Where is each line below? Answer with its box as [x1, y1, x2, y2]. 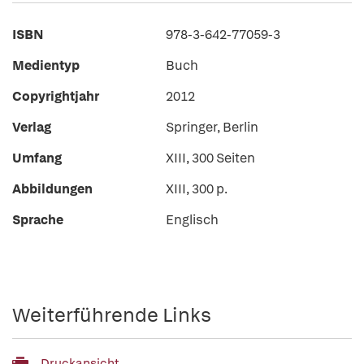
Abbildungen [12, 180, 93, 197]
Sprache [12, 211, 63, 228]
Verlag [12, 119, 51, 136]
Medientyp [12, 57, 80, 74]
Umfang [12, 149, 62, 167]
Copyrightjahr [12, 88, 99, 105]
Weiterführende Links [12, 302, 211, 327]
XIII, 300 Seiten [166, 149, 255, 167]
